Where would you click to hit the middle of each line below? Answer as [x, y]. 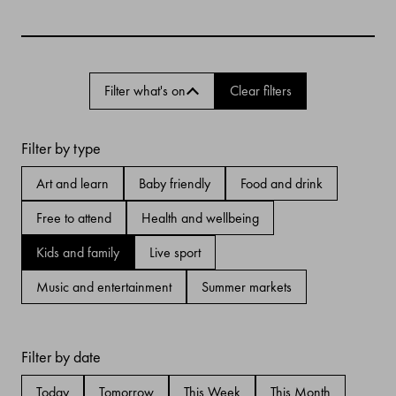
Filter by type [61, 148]
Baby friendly [175, 183]
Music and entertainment [104, 286]
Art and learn [72, 183]
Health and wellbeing [200, 217]
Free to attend [74, 217]
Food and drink [282, 183]
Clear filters [261, 91]
